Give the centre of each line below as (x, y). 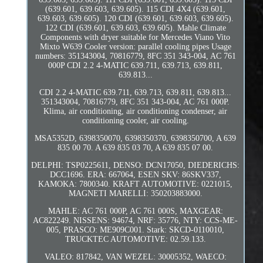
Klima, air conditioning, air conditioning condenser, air (136, 111)
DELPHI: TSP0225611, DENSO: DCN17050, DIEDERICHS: (136, 165)
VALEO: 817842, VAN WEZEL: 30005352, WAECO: (135, 257)
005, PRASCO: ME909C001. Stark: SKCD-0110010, (136, 230)
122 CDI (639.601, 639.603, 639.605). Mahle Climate (135, 28)
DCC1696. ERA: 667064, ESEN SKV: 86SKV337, (135, 174)
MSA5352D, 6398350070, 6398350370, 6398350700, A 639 (136, 138)
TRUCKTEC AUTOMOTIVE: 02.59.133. (135, 239)
